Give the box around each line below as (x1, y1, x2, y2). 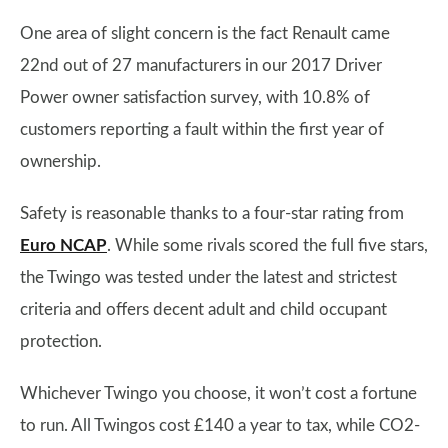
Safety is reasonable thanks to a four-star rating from (20, 205, 404, 222)
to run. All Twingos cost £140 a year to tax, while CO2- (20, 417, 420, 434)
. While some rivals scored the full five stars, (107, 237, 428, 254)
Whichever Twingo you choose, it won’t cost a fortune (20, 385, 417, 402)
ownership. (20, 153, 101, 170)
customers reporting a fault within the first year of (20, 121, 384, 138)
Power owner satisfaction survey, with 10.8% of (20, 89, 370, 106)
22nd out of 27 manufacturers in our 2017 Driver (20, 57, 382, 74)
